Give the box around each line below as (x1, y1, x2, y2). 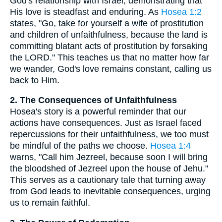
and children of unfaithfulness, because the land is (10, 29, 208, 40)
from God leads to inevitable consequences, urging (10, 186, 211, 197)
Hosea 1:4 (150, 141, 191, 151)
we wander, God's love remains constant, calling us (10, 63, 212, 74)
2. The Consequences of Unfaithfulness (10, 95, 177, 106)
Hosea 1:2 (161, 6, 202, 17)
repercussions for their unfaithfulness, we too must (10, 129, 209, 140)
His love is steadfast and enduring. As (10, 6, 161, 17)
